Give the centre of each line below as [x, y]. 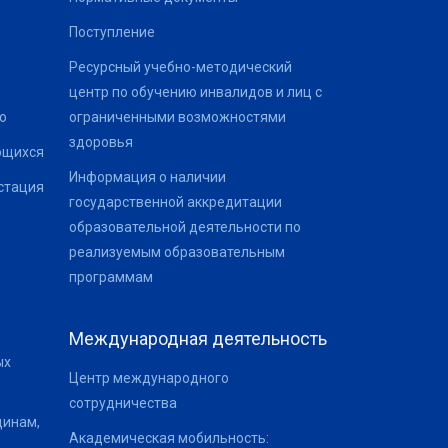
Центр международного [148, 377]
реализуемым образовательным [176, 251]
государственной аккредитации [175, 201]
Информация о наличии [147, 176]
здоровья [100, 141]
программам [110, 276]
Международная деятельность [197, 338]
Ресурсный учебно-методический [180, 66]
